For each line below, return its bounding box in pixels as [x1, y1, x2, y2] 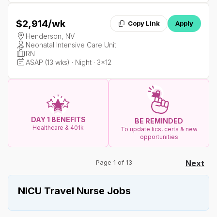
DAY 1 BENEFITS [31, 115, 86, 124]
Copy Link [128, 19, 160, 28]
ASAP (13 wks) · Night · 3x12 [26, 58, 111, 67]
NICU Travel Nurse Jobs [18, 185, 131, 197]
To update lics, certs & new [120, 125, 198, 133]
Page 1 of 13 [96, 158, 132, 167]
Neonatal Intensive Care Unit [26, 41, 116, 49]
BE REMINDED [135, 117, 183, 125]
